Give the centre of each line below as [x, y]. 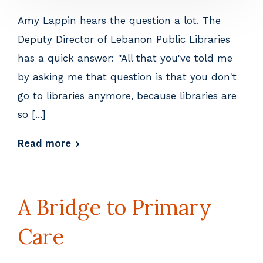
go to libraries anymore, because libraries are [127, 95]
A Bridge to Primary [114, 207]
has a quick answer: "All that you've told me [125, 58]
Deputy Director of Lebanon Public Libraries [124, 39]
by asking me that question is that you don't [127, 77]
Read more [44, 143]
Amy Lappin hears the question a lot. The [119, 20]
